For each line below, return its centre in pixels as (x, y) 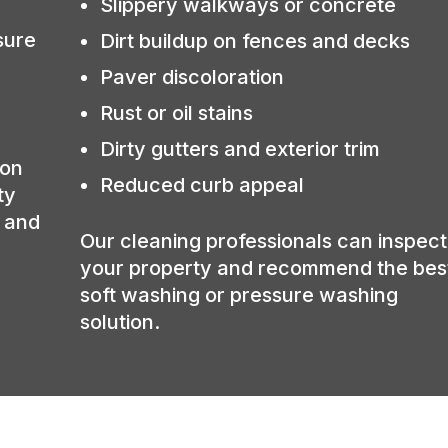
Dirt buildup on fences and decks (255, 40)
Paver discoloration (192, 76)
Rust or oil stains (177, 112)
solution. (120, 321)
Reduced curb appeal (202, 184)
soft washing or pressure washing (239, 294)
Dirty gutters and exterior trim (240, 148)
